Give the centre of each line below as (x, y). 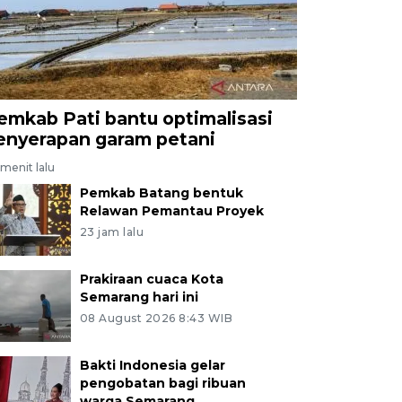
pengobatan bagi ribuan (162, 383)
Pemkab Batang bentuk (161, 192)
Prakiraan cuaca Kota (151, 279)
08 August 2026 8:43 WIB (156, 318)
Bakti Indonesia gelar (152, 365)
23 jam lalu (112, 232)
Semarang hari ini (139, 297)
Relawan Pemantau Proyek (171, 210)
